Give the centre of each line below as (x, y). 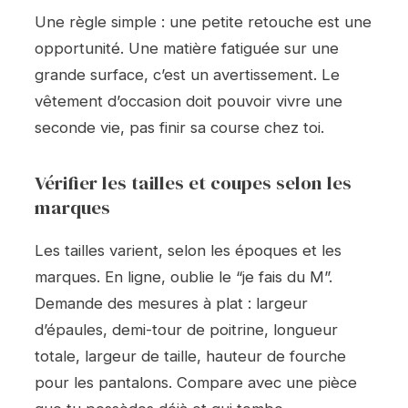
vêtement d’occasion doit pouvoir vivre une (189, 102)
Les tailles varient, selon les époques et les (188, 250)
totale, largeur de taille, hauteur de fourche (190, 356)
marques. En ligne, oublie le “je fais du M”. (184, 276)
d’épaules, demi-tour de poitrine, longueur (186, 329)
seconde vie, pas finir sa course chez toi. (179, 128)
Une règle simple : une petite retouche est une (203, 22)
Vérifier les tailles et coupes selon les (193, 182)
